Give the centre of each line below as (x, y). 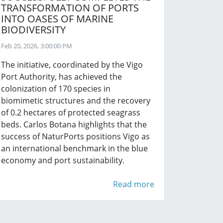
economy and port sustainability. (63, 160)
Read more (134, 184)
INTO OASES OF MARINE (57, 19)
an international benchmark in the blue (74, 148)
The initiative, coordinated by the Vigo (72, 65)
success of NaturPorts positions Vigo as (75, 136)
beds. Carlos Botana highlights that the (74, 124)
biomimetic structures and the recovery (76, 101)
